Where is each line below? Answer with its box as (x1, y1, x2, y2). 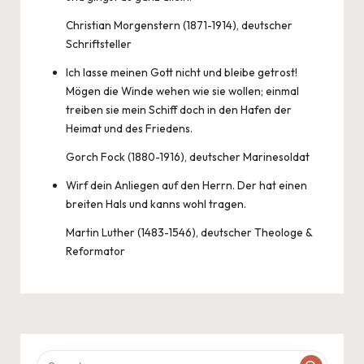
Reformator (66, 244, 125, 258)
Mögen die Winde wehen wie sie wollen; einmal (66, 84, 299, 98)
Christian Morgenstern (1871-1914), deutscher (66, 18, 292, 32)
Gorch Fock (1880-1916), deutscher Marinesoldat (66, 149, 310, 164)
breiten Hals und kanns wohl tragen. (66, 197, 246, 211)
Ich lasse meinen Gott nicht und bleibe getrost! (66, 65, 297, 80)
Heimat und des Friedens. (66, 121, 193, 136)
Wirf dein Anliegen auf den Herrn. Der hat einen (66, 178, 307, 193)
